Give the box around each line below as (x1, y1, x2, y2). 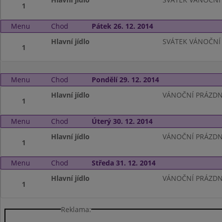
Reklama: (61, 204, 91, 214)
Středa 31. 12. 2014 (91, 158, 156, 167)
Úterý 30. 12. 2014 (91, 116, 153, 126)
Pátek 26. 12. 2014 (91, 21, 153, 31)
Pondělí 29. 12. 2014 (91, 75, 159, 84)
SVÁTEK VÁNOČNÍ (162, 37, 221, 46)
